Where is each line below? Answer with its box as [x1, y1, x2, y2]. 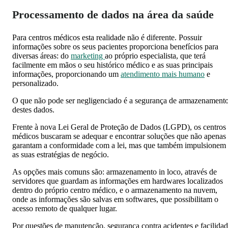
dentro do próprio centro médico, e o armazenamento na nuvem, [12, 185, 217, 194]
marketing [71, 51, 105, 60]
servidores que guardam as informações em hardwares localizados [12, 176, 223, 185]
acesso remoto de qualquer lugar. [12, 204, 117, 213]
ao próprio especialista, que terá [105, 51, 206, 60]
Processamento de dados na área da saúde [12, 8, 214, 21]
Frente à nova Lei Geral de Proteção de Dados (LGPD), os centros [12, 122, 226, 131]
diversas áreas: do [12, 51, 71, 60]
